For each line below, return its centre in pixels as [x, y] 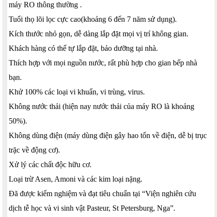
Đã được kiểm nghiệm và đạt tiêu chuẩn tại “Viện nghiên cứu [102, 193]
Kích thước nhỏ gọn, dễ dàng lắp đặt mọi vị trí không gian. [99, 33]
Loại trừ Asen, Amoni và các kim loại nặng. [76, 179]
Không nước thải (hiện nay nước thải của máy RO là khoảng [101, 106]
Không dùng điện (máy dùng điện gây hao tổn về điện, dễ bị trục [108, 135]
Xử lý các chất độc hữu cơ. [50, 164]
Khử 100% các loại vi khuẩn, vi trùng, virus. [77, 92]
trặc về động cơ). [34, 150]
